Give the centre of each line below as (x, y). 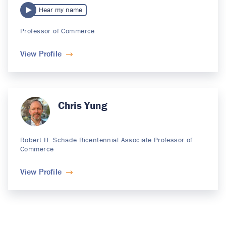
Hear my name (61, 10)
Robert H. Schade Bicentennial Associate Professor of (106, 140)
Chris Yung (82, 105)
